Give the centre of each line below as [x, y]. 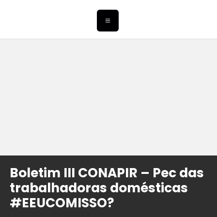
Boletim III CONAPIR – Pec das [107, 173]
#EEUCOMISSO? [62, 203]
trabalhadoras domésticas [99, 188]
